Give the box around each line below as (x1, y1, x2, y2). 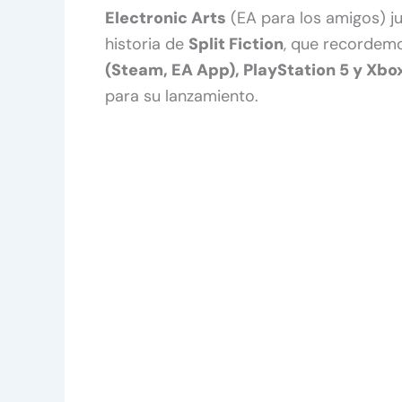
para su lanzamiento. (105, 84, 258, 107)
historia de (105, 32, 188, 55)
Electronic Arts (105, 6, 226, 29)
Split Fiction (188, 32, 284, 55)
